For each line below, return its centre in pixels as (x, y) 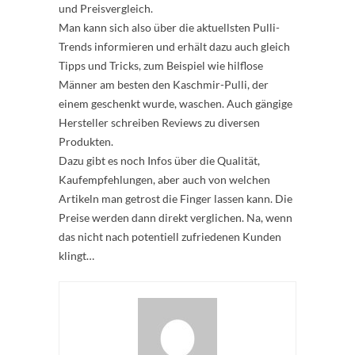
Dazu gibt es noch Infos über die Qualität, (159, 160)
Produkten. (86, 141)
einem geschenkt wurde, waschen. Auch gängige (176, 103)
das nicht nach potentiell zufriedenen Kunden (170, 237)
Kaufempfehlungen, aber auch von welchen (164, 179)
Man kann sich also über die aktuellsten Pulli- (169, 27)
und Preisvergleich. (106, 8)
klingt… (76, 256)
